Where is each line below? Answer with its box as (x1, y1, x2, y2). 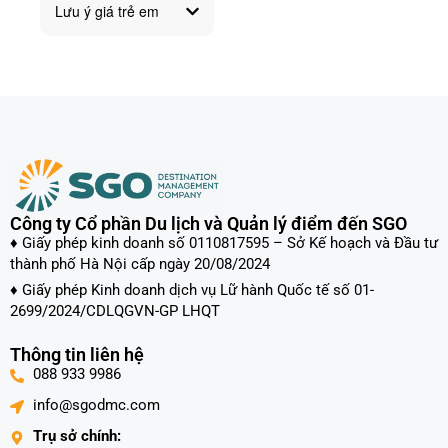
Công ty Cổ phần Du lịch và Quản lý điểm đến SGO (10, 213, 407, 235)
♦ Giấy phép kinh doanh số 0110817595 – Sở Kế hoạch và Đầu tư (10, 234, 438, 253)
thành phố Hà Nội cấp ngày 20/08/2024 (10, 255, 270, 274)
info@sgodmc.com (32, 396, 160, 415)
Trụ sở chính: (32, 427, 121, 446)
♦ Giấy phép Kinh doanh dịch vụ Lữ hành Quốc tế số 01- (10, 281, 374, 300)
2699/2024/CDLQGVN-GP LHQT (10, 302, 220, 321)
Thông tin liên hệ (10, 344, 144, 366)
